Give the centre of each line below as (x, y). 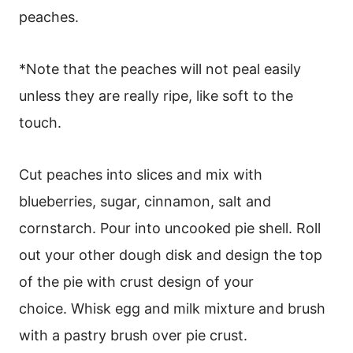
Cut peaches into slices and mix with (141, 174)
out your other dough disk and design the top (171, 255)
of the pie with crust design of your (136, 281)
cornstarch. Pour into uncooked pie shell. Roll (170, 228)
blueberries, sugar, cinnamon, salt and (145, 201)
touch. (42, 122)
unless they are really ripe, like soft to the (156, 95)
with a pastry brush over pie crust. (133, 335)
